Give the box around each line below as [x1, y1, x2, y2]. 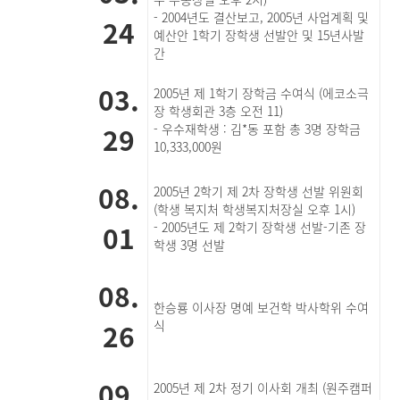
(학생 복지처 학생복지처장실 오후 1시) [154, 200, 360, 218]
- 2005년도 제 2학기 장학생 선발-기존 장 [154, 218, 367, 236]
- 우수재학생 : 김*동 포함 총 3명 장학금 [154, 120, 362, 137]
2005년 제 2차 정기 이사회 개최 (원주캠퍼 [154, 379, 373, 396]
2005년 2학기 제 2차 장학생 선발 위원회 [154, 182, 364, 200]
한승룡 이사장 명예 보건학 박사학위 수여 [154, 298, 370, 316]
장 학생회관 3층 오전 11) [154, 102, 284, 120]
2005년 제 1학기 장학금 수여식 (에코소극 [154, 84, 370, 102]
